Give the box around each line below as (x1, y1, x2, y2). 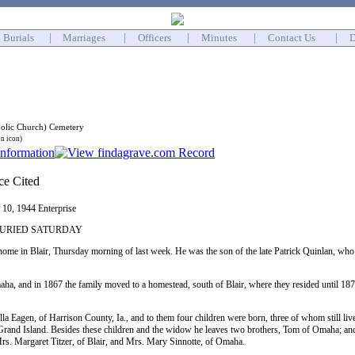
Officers (138, 32, 171, 44)
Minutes (201, 32, 237, 44)
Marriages (63, 32, 105, 44)
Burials (3, 32, 34, 44)
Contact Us (268, 32, 315, 44)
